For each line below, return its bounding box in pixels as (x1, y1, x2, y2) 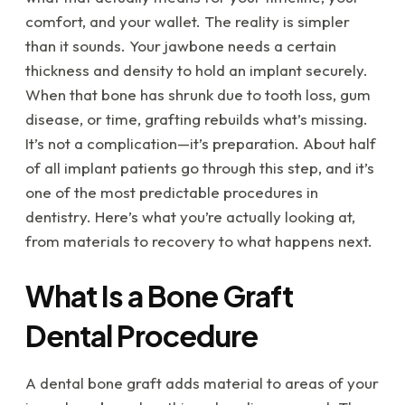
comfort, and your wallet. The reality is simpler (25, 12, 350, 32)
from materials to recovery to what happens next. (25, 231, 372, 251)
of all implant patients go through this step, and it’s (25, 158, 374, 178)
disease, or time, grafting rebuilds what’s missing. (25, 109, 368, 129)
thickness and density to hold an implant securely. (25, 61, 368, 80)
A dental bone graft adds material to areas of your (25, 373, 379, 393)
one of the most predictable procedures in (25, 183, 318, 202)
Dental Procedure (25, 317, 258, 354)
